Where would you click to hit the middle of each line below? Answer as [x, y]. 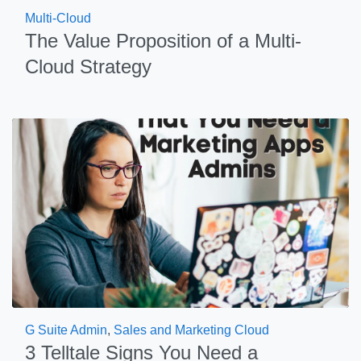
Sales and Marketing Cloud [191, 330]
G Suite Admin [66, 330]
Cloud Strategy [88, 66]
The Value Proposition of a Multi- [163, 41]
